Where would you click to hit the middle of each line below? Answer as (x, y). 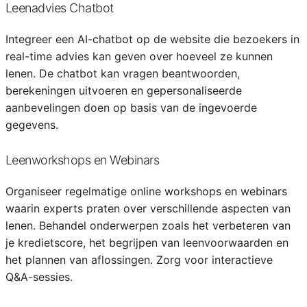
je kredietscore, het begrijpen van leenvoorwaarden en (147, 243)
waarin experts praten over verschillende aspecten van (148, 208)
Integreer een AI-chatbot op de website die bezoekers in (152, 39)
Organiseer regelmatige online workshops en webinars (146, 191)
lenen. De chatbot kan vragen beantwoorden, (122, 73)
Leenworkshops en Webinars (82, 160)
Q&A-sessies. (39, 277)
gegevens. (32, 125)
